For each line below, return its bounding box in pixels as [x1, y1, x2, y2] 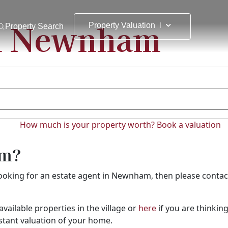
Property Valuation [89, 20, 156, 30]
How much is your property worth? [20, 119, 157, 131]
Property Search [5, 21, 64, 31]
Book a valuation [157, 119, 221, 131]
